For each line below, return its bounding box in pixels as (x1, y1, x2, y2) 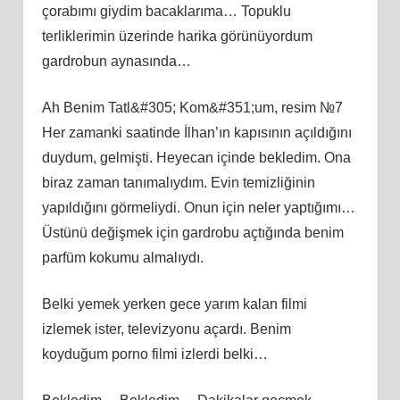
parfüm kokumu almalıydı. (41, 249, 204, 265)
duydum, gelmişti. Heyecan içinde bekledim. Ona (41, 149, 351, 165)
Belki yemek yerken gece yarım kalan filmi (41, 296, 307, 312)
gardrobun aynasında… (41, 53, 191, 69)
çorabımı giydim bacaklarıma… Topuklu (41, 3, 291, 19)
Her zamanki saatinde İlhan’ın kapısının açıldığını (41, 124, 352, 140)
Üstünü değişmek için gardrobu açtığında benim (41, 224, 344, 240)
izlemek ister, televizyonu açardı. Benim (41, 321, 291, 337)
